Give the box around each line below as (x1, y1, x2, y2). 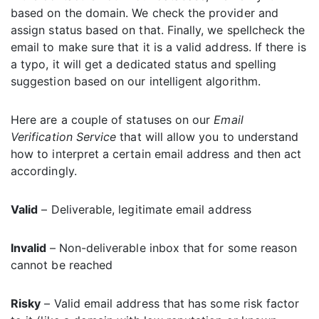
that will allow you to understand (116, 130, 299, 145)
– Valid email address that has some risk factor (41, 296, 300, 311)
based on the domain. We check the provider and (11, 6, 278, 21)
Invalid (11, 241, 50, 256)
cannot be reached (11, 258, 113, 273)
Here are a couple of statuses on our (11, 113, 214, 127)
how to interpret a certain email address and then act (11, 147, 302, 162)
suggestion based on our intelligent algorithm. (11, 74, 261, 89)
